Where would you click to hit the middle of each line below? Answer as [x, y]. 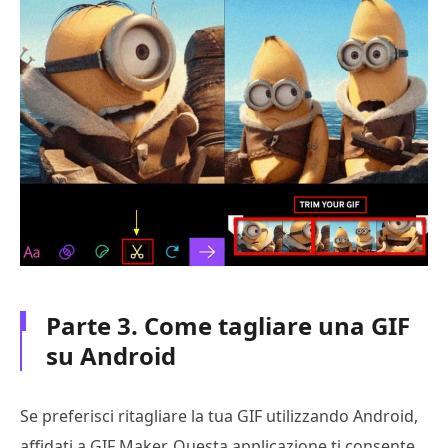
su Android [111, 355]
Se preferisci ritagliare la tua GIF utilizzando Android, [219, 415]
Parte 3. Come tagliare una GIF [228, 325]
